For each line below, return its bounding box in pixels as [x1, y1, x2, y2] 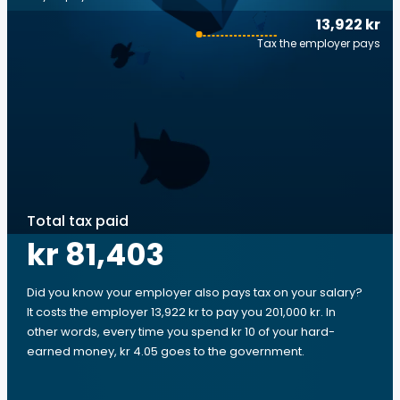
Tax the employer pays [257, 36, 380, 51]
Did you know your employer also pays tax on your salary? [27, 284, 362, 301]
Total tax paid [27, 211, 129, 231]
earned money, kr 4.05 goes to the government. [27, 343, 304, 360]
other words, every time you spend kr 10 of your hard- [27, 323, 335, 340]
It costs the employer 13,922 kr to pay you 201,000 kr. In [27, 304, 336, 321]
